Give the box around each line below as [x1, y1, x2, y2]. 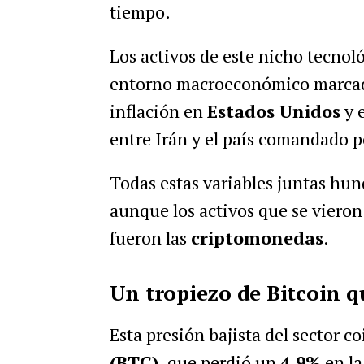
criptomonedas [190, 226, 323, 249]
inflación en [109, 99, 207, 123]
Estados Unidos [206, 99, 340, 123]
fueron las [109, 226, 191, 249]
